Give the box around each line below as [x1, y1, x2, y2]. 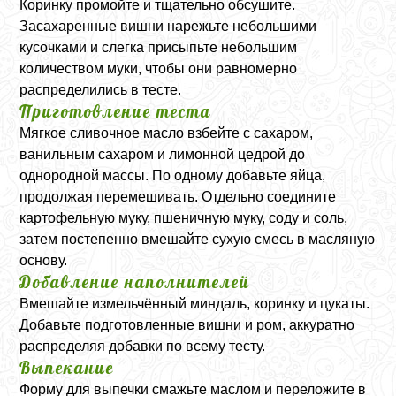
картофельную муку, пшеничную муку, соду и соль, [19, 209, 348, 225]
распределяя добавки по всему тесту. [19, 338, 266, 354]
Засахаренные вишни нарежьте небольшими [19, 18, 317, 34]
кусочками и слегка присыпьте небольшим [19, 39, 298, 55]
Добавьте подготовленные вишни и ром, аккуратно [19, 316, 355, 332]
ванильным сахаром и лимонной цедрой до [19, 146, 306, 162]
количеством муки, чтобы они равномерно [19, 60, 298, 76]
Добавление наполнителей [19, 270, 251, 293]
